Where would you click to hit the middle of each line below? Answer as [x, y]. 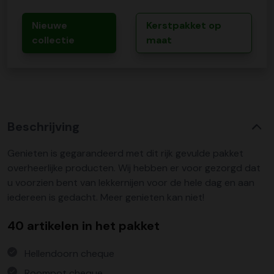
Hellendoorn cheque [69, 254]
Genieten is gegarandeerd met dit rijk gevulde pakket [125, 153]
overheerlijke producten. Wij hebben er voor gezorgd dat [134, 168]
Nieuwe [50, 25]
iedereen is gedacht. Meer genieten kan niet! [106, 197]
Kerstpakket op [183, 25]
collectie [53, 40]
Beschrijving [43, 127]
